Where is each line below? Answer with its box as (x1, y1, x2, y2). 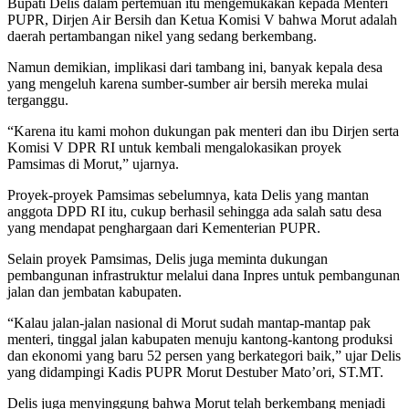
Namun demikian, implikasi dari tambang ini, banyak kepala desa (7, 59, 383, 76)
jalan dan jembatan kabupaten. (7, 284, 182, 300)
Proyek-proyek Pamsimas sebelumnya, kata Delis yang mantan (7, 187, 369, 204)
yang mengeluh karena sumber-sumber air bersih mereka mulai (7, 76, 368, 92)
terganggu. (7, 92, 68, 109)
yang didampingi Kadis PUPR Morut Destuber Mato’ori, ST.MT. (7, 364, 383, 381)
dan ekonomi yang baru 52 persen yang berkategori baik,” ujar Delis (7, 348, 401, 364)
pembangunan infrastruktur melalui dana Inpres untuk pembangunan (7, 267, 400, 284)
